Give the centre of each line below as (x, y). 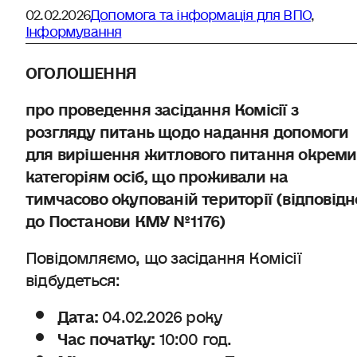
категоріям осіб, (89, 173)
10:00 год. (193, 336)
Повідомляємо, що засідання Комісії (163, 255)
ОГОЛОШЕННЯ (81, 70)
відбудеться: (73, 277)
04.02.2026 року (161, 314)
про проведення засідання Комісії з (162, 106)
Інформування (74, 28)
